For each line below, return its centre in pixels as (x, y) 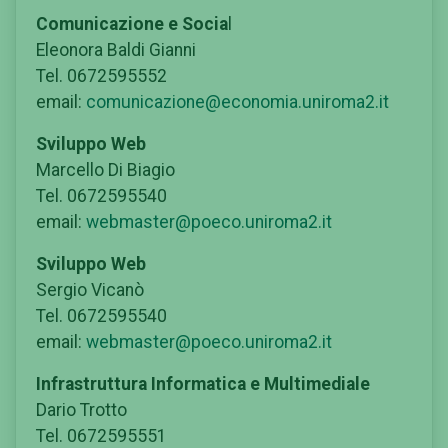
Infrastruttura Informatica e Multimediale (203, 383)
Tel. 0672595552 (101, 75)
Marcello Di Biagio (105, 169)
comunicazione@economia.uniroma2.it (237, 101)
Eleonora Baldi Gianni (116, 49)
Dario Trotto (81, 409)
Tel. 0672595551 (101, 435)
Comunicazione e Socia (132, 23)
